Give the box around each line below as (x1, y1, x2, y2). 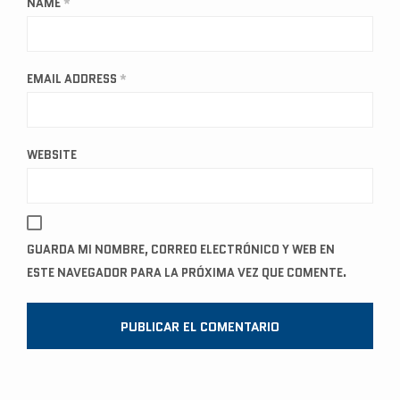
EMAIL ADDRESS (27, 71, 120, 88)
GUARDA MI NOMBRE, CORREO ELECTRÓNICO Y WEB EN (27, 241, 335, 259)
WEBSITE (27, 146, 77, 164)
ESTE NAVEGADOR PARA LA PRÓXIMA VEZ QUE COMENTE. (27, 264, 346, 282)
